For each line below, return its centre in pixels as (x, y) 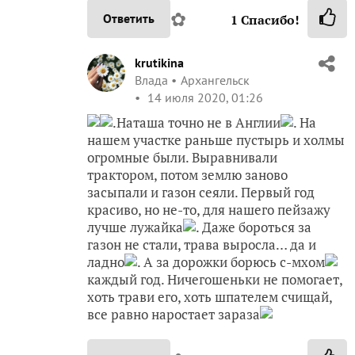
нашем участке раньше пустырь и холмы (216, 140)
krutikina (159, 63)
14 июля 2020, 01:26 (204, 98)
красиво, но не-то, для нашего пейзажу (209, 210)
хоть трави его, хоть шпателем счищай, (210, 297)
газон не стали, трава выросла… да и (202, 245)
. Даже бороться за (254, 227)
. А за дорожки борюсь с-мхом (231, 262)
